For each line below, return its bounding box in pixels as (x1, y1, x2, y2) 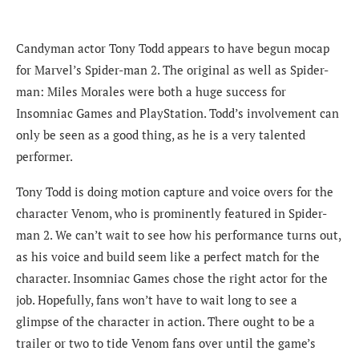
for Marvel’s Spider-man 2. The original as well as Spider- (16, 61, 329, 78)
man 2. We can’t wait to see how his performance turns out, (16, 226, 341, 243)
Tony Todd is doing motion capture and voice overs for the (16, 183, 333, 200)
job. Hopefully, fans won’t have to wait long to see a (16, 291, 297, 308)
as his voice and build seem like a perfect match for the (16, 248, 320, 264)
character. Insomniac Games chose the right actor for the (16, 269, 328, 286)
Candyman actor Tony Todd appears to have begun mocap (16, 39, 329, 56)
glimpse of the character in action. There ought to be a (16, 313, 315, 329)
